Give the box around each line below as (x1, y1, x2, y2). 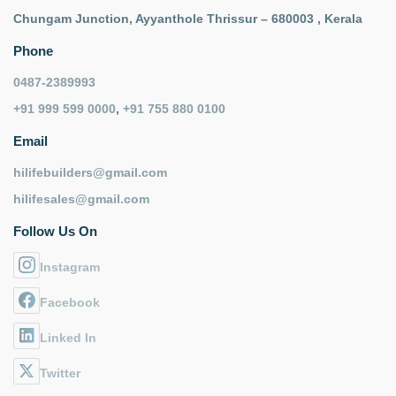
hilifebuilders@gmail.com (13, 164, 167, 179)
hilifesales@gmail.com (13, 191, 149, 206)
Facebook (40, 294, 100, 309)
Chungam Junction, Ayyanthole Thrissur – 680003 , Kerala (13, 11, 362, 26)
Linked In (40, 330, 96, 345)
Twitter (40, 365, 80, 380)
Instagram (40, 259, 100, 274)
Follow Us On (13, 223, 97, 239)
